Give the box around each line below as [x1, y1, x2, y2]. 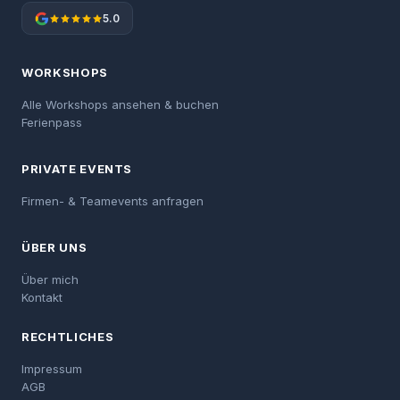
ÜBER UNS [21, 240, 87, 254]
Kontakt [21, 290, 62, 304]
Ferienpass [21, 115, 82, 129]
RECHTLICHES [21, 329, 114, 344]
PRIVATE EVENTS [21, 162, 133, 176]
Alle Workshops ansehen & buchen [21, 97, 219, 112]
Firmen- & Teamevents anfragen [21, 194, 204, 208]
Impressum [21, 362, 82, 376]
